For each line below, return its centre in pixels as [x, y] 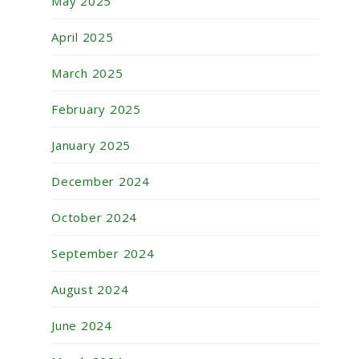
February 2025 [96, 109]
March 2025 [87, 73]
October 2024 [94, 218]
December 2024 [101, 182]
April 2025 [83, 37]
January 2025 [91, 145]
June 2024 [82, 326]
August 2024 [90, 290]
